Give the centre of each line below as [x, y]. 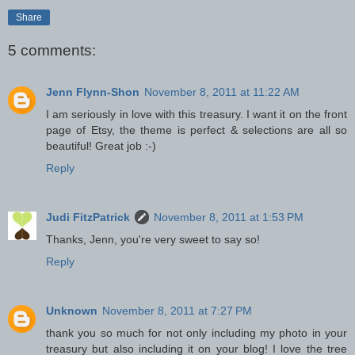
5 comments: [52, 51]
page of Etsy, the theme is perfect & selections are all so [197, 130]
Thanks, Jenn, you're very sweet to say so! [153, 239]
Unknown [72, 310]
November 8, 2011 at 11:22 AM [222, 92]
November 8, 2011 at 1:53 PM [229, 217]
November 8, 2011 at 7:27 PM [177, 310]
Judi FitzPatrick [88, 217]
